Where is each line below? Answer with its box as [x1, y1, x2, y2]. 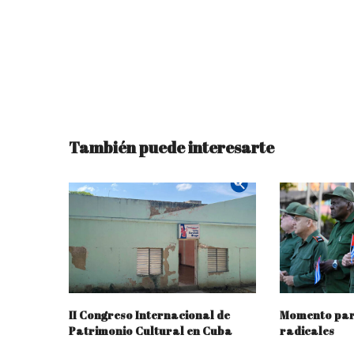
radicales [279, 322, 334, 338]
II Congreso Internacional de [69, 307, 230, 322]
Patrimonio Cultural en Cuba [69, 322, 232, 338]
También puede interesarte [69, 137, 274, 159]
